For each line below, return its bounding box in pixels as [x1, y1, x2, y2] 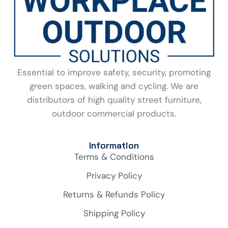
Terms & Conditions [74, 151, 154, 162]
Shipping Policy [83, 208, 145, 219]
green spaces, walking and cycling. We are [30, 80, 198, 92]
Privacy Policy [86, 170, 142, 181]
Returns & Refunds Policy [63, 189, 165, 200]
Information [89, 139, 139, 151]
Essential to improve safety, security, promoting [17, 67, 211, 78]
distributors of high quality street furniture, [26, 94, 202, 105]
